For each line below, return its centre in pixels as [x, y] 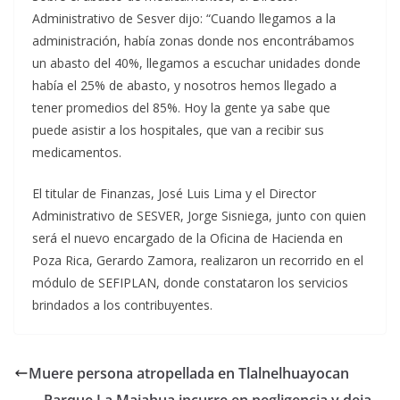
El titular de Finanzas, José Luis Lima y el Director [174, 194]
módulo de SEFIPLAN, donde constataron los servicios [190, 283]
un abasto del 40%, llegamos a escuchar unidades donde [196, 63]
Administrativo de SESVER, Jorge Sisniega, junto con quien [199, 216]
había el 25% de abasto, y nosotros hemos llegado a [184, 86]
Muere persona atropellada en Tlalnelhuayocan [189, 374]
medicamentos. [77, 153]
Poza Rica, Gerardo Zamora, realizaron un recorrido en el [198, 261]
